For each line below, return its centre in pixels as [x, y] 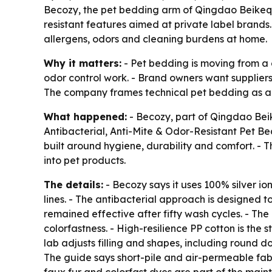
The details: [73, 185]
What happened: [85, 117]
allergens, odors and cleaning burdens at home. [155, 39]
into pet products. [85, 160]
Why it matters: [83, 63]
